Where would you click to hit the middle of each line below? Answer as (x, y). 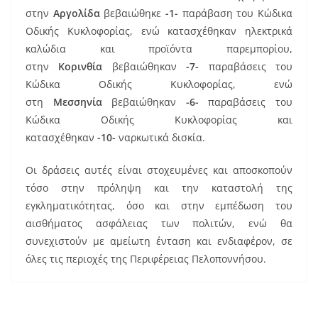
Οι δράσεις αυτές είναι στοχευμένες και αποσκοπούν (159, 170)
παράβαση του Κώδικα (236, 13)
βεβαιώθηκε (133, 13)
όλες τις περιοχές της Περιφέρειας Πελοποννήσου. (146, 258)
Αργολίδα (76, 13)
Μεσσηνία (77, 102)
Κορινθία (81, 66)
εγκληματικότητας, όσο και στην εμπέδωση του (159, 205)
